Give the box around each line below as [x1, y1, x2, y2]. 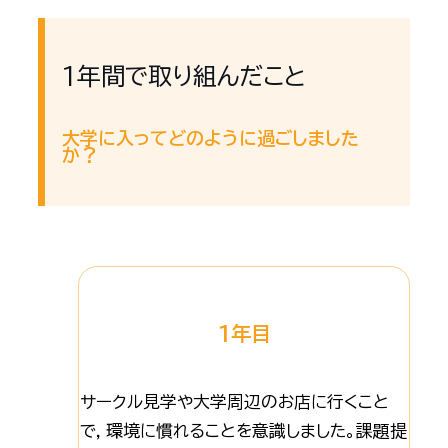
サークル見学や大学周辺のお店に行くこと [79, 393, 389, 411]
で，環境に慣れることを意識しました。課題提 [79, 422, 407, 440]
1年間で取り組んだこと [61, 64, 306, 89]
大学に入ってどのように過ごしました [61, 129, 359, 148]
